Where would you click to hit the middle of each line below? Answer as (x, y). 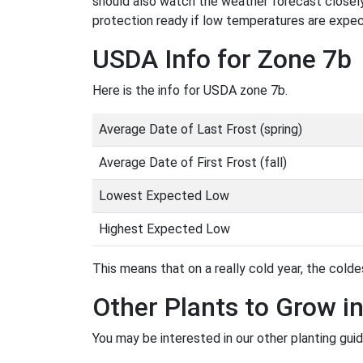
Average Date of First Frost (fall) (193, 162)
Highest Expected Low (164, 229)
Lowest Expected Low (164, 196)
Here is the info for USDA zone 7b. (190, 90)
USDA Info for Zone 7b (222, 59)
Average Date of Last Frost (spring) (201, 129)
